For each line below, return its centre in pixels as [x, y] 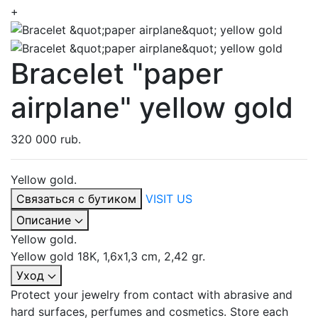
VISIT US [169, 198]
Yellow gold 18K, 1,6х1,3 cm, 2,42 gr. [108, 256]
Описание [44, 220]
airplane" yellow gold [152, 107]
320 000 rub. [46, 139]
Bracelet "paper [117, 73]
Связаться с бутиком [76, 198]
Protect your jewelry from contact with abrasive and [152, 294]
